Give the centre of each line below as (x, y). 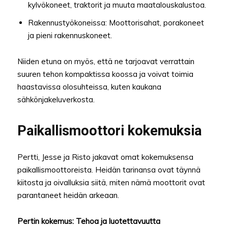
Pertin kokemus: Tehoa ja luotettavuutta (89, 221)
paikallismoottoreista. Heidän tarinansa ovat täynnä (109, 170)
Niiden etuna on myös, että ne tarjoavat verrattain (106, 62)
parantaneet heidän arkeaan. (68, 195)
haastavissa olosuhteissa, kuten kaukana (89, 87)
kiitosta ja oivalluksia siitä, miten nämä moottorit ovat (111, 183)
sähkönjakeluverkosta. (56, 100)
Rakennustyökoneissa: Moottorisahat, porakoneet (116, 23)
